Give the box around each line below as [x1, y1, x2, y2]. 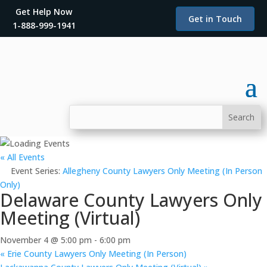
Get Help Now [15, 6, 73, 17]
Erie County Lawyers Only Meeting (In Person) [5, 248, 187, 259]
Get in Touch [188, 13, 243, 24]
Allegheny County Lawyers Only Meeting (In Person [63, 165, 262, 176]
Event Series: [11, 165, 63, 176]
